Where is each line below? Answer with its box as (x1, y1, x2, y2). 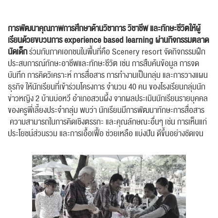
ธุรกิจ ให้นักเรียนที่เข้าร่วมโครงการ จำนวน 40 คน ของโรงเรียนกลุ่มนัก (8, 80, 205, 94)
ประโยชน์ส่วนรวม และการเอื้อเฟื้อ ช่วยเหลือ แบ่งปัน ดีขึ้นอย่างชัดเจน (8, 127, 203, 141)
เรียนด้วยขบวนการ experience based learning (8, 34, 153, 47)
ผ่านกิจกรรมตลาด (155, 34, 209, 47)
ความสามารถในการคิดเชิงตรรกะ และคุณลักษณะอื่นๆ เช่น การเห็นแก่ (8, 115, 207, 129)
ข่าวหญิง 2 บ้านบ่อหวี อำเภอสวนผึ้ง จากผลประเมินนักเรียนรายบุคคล (8, 92, 208, 106)
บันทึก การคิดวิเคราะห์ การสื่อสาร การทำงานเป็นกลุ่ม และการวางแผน (8, 69, 208, 82)
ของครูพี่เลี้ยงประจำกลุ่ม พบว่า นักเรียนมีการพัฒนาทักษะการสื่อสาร (8, 104, 204, 117)
